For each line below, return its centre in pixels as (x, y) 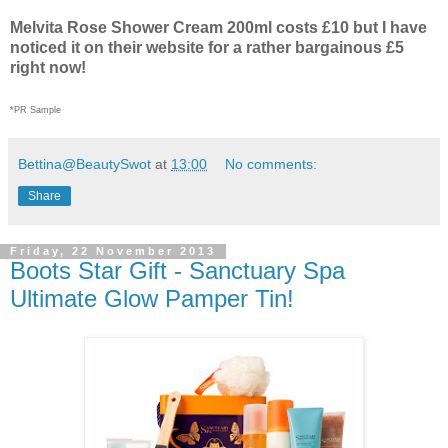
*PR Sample (35, 110)
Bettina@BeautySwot (84, 164)
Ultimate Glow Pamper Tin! (152, 299)
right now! (48, 68)
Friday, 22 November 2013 (113, 251)
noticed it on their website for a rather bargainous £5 (207, 48)
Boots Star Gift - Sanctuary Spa (177, 271)
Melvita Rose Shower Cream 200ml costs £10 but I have (218, 28)
